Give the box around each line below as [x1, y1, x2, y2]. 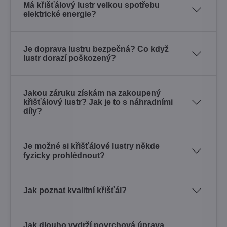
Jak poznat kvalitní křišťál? [23, 185, 127, 195]
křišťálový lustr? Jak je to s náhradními [23, 97, 173, 106]
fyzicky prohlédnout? [23, 150, 105, 160]
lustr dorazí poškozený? [23, 53, 116, 62]
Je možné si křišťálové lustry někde [23, 141, 160, 150]
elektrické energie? [23, 9, 96, 18]
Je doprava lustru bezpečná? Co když [23, 44, 169, 53]
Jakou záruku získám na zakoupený [23, 88, 161, 97]
